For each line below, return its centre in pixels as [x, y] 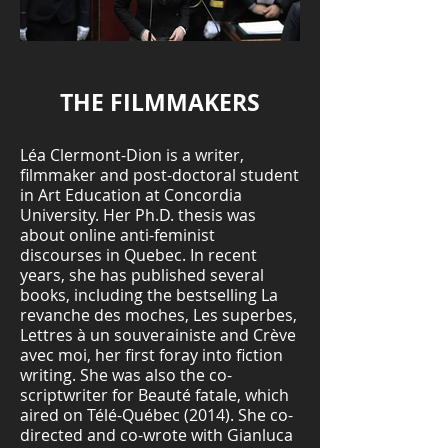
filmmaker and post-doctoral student [159, 175]
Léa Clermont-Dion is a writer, [132, 155]
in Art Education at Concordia [131, 195]
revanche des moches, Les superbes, [158, 315]
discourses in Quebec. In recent [138, 255]
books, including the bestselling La [149, 295]
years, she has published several [142, 275]
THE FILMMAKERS [160, 102]
